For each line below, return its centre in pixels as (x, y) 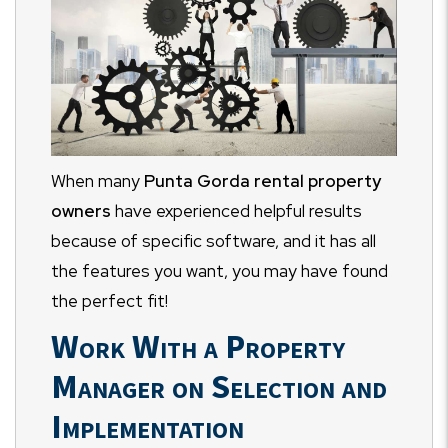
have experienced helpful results (238, 211)
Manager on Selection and (219, 386)
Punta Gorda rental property (262, 181)
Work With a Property (198, 346)
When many (97, 181)
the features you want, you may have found (219, 271)
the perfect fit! (109, 301)
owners (83, 211)
